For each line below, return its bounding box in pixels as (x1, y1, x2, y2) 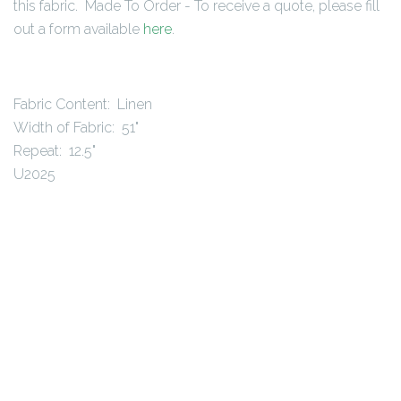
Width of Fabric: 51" (13, 118, 139, 136)
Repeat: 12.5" (13, 141, 96, 159)
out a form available (13, 20, 143, 38)
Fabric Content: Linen (13, 95, 152, 113)
